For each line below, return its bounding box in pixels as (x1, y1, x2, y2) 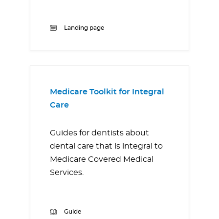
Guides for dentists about (50, 129, 149, 137)
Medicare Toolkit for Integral (50, 88, 164, 96)
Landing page (64, 25, 104, 31)
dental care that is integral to (50, 142, 163, 150)
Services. (50, 169, 84, 176)
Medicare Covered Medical (50, 155, 153, 163)
